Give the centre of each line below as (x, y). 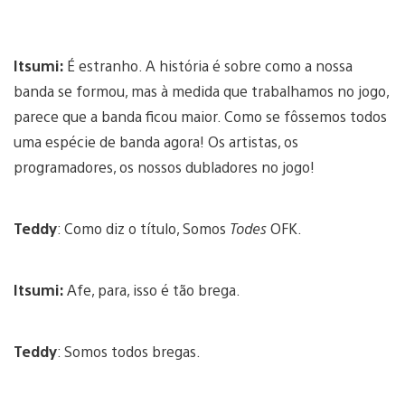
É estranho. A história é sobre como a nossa (210, 65)
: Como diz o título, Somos (143, 228)
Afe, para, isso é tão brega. (154, 289)
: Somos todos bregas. (129, 351)
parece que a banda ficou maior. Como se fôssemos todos (200, 116)
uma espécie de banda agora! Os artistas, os (156, 141)
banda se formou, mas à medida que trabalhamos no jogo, (201, 90)
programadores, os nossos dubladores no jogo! (164, 166)
